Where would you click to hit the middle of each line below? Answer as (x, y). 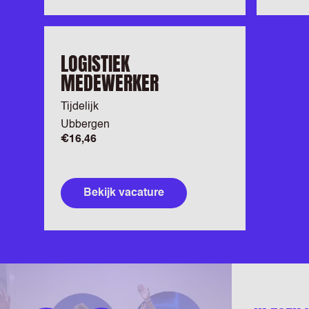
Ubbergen (85, 125)
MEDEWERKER (110, 83)
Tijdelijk (80, 107)
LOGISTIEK (95, 63)
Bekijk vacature (124, 193)
